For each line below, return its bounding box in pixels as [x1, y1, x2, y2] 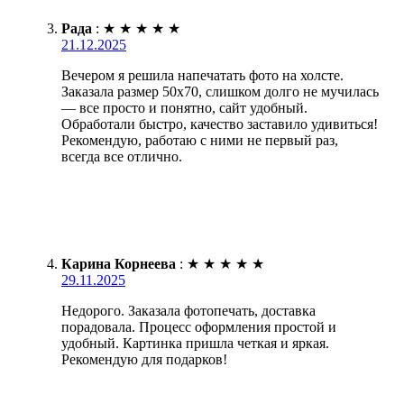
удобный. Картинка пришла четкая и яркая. [61, 335, 329, 351]
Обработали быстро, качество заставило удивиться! [61, 115, 378, 132]
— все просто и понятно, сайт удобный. [61, 99, 308, 115]
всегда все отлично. [61, 148, 182, 164]
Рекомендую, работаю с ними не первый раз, [61, 132, 338, 148]
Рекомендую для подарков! [61, 351, 227, 367]
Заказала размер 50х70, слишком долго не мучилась [61, 83, 379, 99]
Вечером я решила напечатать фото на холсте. [61, 67, 344, 83]
